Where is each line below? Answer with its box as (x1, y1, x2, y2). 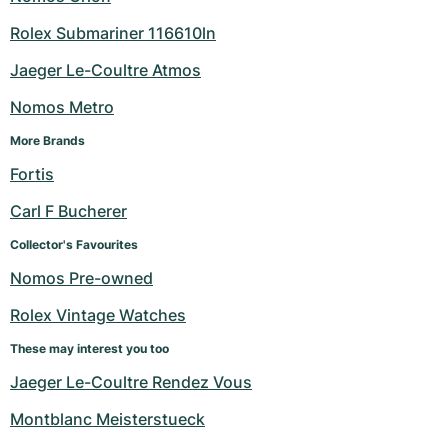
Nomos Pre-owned (10, 268, 153, 289)
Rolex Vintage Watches (10, 305, 186, 326)
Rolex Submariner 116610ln (10, 23, 216, 44)
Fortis (10, 164, 54, 185)
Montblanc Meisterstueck (10, 409, 205, 430)
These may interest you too (10, 341, 169, 357)
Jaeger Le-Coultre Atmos (10, 60, 201, 81)
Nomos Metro (10, 97, 114, 118)
